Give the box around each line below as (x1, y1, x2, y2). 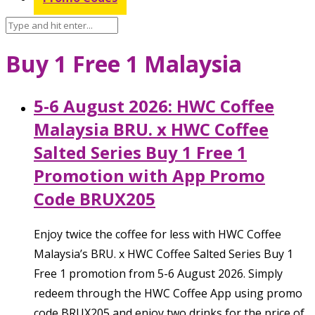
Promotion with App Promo (34, 163, 265, 187)
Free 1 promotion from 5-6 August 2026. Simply (34, 265, 283, 281)
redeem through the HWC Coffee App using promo (34, 285, 302, 301)
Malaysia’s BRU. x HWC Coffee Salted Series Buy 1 (34, 245, 293, 262)
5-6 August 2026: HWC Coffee (34, 94, 274, 117)
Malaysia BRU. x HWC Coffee (34, 117, 269, 141)
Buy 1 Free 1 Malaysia (6, 49, 242, 79)
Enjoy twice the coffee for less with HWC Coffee (34, 226, 281, 242)
